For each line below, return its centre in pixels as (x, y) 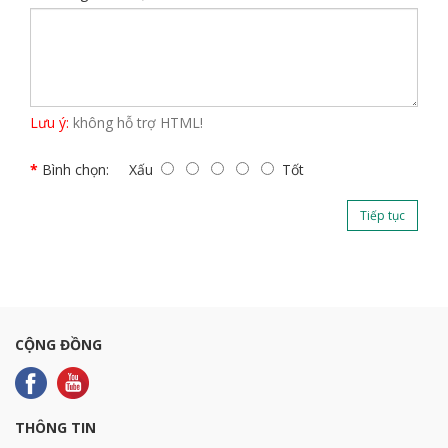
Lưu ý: (49, 122)
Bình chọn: (75, 169)
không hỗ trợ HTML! (136, 122)
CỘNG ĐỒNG (58, 344)
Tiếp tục (382, 215)
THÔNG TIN (55, 427)
